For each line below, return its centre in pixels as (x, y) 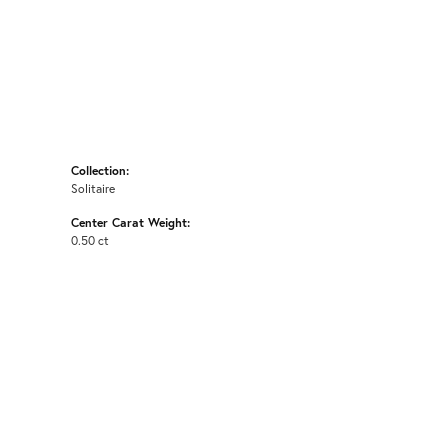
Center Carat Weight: (130, 222)
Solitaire (93, 188)
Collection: (100, 170)
